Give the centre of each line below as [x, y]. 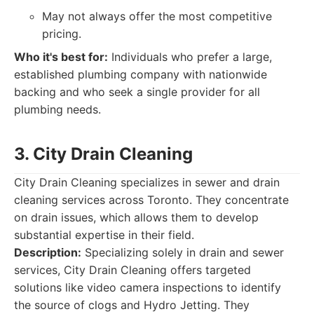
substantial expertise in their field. [104, 235]
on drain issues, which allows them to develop [136, 217]
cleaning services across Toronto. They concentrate [151, 200]
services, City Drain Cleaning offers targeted [132, 270]
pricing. [62, 34]
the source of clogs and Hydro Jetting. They [132, 305]
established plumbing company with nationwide [141, 74]
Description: [48, 252]
